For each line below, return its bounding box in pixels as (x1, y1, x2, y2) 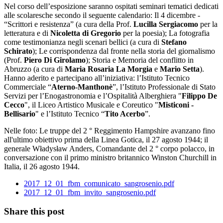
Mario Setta (160, 64, 200, 73)
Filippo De (182, 91, 217, 100)
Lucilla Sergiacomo (133, 19, 198, 28)
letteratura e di (4, 28, 50, 37)
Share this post (4, 206, 64, 217)
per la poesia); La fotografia (121, 28, 210, 37)
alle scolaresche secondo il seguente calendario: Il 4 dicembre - (4, 10, 200, 19)
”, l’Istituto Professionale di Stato (112, 82, 216, 91)
